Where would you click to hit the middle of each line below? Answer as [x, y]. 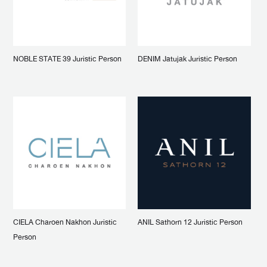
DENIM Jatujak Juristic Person [188, 59]
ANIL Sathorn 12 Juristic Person [190, 223]
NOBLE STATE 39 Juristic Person [67, 59]
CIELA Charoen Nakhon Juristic [65, 223]
